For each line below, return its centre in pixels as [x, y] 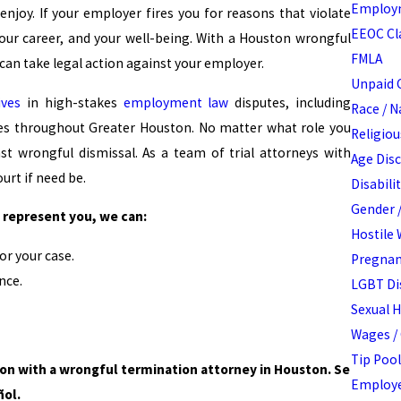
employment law [179, 102]
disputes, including [293, 102]
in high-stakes [72, 102]
